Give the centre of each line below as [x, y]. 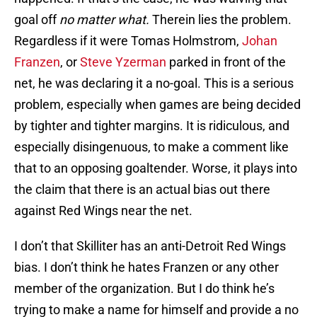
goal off [37, 20]
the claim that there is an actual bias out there [142, 190]
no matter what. [106, 20]
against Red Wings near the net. [103, 211]
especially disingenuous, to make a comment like [151, 147]
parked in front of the [226, 62]
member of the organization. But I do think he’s [144, 289]
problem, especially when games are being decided [157, 105]
